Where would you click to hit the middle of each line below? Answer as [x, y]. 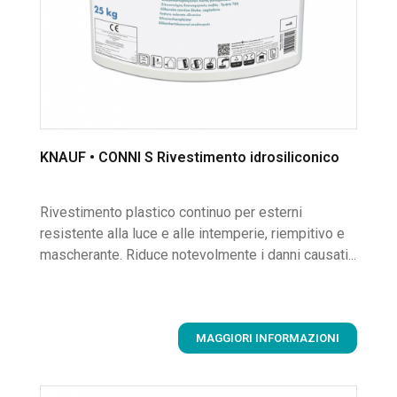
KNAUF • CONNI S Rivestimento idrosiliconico [190, 157]
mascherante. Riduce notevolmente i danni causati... [198, 254]
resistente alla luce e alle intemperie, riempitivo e [192, 233]
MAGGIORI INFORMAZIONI [268, 338]
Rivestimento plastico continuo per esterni [171, 212]
